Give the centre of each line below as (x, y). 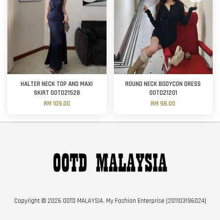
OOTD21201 (163, 93)
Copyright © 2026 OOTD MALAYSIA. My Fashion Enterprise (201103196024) (110, 201)
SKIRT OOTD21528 (57, 93)
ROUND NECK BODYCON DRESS (163, 84)
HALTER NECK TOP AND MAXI (57, 84)
